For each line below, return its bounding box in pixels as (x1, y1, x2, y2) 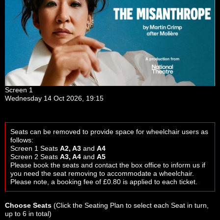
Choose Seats (5, 201, 52, 209)
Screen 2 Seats (10, 152, 60, 161)
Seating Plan (84, 201, 124, 209)
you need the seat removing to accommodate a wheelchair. (10, 169, 194, 177)
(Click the (52, 201, 84, 209)
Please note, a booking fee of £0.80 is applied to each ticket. (10, 177, 197, 186)
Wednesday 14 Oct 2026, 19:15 (5, 94, 104, 102)
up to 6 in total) (5, 209, 52, 218)
